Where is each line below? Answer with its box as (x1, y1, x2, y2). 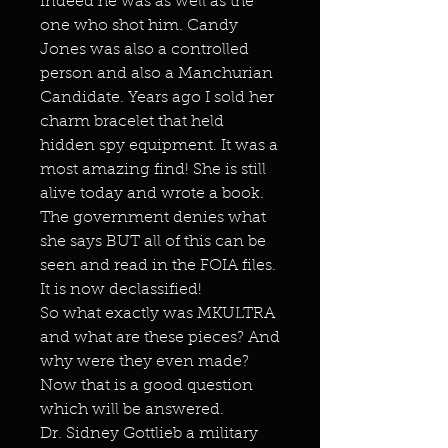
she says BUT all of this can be (40, 234, 266, 250)
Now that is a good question (40, 378, 253, 394)
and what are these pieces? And (40, 330, 280, 346)
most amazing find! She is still (40, 162, 266, 178)
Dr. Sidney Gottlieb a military (40, 426, 258, 442)
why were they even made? (40, 354, 249, 370)
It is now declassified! (40, 282, 202, 298)
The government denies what (40, 210, 266, 226)
